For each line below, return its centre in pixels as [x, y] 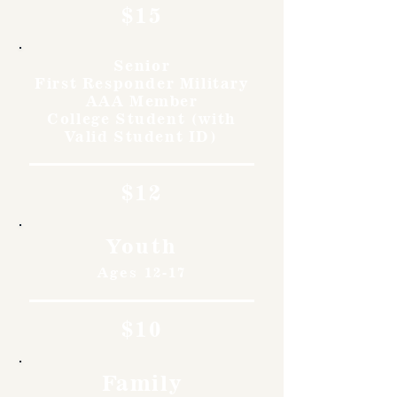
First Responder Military [142, 83]
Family [142, 382]
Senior [142, 65]
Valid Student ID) [142, 136]
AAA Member [142, 101]
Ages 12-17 [142, 272]
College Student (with [142, 118]
